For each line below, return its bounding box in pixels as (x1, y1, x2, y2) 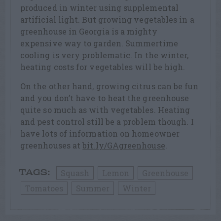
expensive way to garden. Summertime (20, 37, 178, 48)
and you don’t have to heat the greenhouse (20, 92, 189, 103)
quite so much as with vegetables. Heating (20, 104, 190, 115)
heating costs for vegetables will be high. (20, 61, 185, 72)
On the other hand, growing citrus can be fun (20, 80, 199, 91)
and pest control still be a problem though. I (20, 116, 194, 127)
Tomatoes (25, 183, 63, 193)
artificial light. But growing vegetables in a (20, 14, 194, 25)
